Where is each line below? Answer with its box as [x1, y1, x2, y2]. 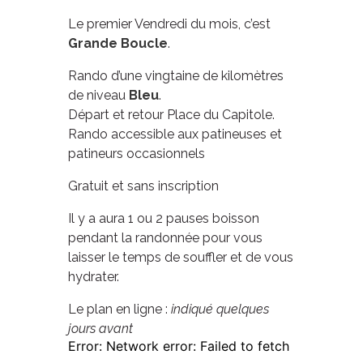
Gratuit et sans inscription [68, 177, 219, 194]
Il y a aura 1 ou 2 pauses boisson [68, 210, 259, 226]
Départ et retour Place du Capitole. [68, 106, 275, 122]
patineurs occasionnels [68, 145, 205, 161]
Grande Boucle [68, 35, 168, 51]
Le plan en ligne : [68, 301, 171, 317]
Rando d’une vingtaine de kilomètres [68, 67, 284, 83]
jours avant [68, 320, 133, 336]
